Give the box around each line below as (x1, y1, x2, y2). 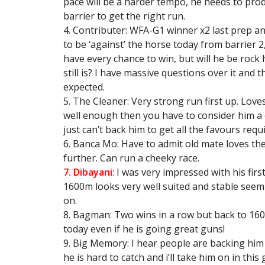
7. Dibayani (63, 166, 112, 179)
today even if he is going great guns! (63, 222, 225, 235)
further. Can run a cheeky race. (63, 151, 199, 164)
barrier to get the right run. (63, 9, 185, 22)
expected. (63, 80, 105, 93)
